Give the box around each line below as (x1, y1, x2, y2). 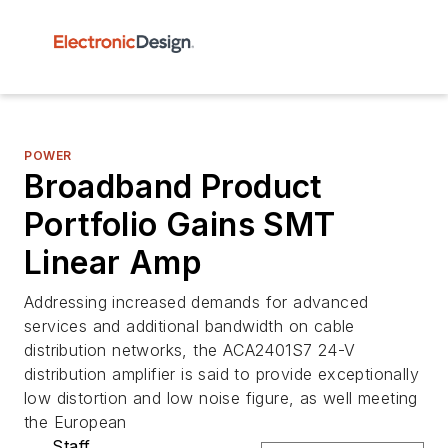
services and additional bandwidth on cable (24, 316, 355, 336)
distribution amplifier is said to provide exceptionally (24, 364, 419, 384)
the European (24, 412, 127, 432)
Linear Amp (24, 243, 202, 282)
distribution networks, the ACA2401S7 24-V (24, 340, 356, 360)
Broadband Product (24, 167, 323, 206)
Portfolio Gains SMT (24, 205, 336, 244)
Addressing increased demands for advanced (24, 292, 369, 312)
